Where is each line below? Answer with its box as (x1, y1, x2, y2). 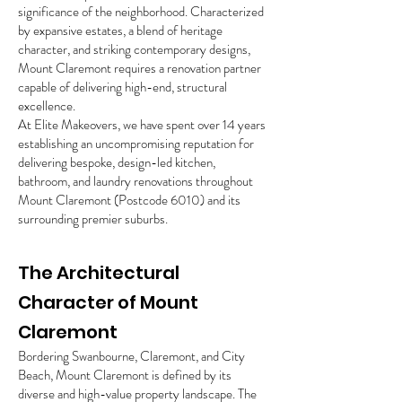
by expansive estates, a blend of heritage (18, 21, 223, 40)
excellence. (18, 96, 75, 116)
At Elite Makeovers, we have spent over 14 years (18, 115, 266, 135)
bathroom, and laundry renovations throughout (18, 171, 253, 191)
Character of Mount (18, 290, 198, 315)
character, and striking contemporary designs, (18, 39, 250, 59)
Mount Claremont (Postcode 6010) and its (18, 190, 240, 210)
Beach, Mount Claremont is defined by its (18, 365, 232, 385)
